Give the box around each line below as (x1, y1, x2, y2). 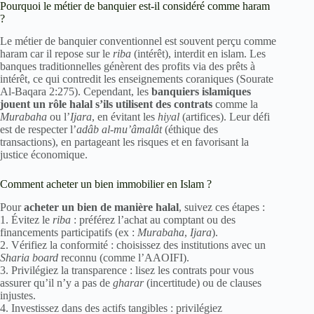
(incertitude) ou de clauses (144, 277, 261, 289)
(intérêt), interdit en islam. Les (131, 48, 266, 60)
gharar (113, 277, 144, 289)
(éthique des (162, 123, 218, 136)
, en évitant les (92, 111, 158, 123)
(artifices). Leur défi (179, 111, 270, 123)
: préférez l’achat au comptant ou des (71, 214, 235, 226)
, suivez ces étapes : (179, 201, 265, 214)
